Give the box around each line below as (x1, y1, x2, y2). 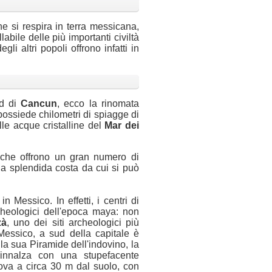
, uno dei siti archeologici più (7, 217, 139, 228)
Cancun (21, 98, 58, 109)
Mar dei (104, 120, 139, 131)
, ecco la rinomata (57, 98, 139, 109)
